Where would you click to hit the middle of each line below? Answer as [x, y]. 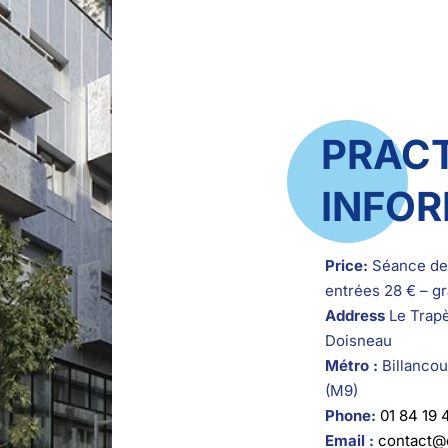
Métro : [351, 365]
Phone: [350, 415]
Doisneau [358, 340]
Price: [346, 265]
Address [354, 315]
